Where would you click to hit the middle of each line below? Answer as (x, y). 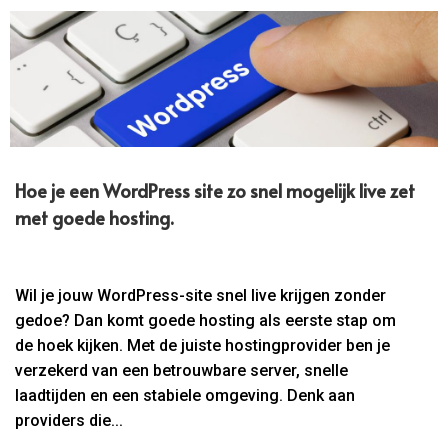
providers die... (69, 421)
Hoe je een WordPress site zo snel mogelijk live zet (215, 191)
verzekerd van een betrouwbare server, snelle (182, 371)
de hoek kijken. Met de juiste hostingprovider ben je (203, 346)
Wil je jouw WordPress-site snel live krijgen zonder (201, 296)
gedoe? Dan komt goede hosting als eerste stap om (206, 321)
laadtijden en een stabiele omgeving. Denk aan (185, 396)
